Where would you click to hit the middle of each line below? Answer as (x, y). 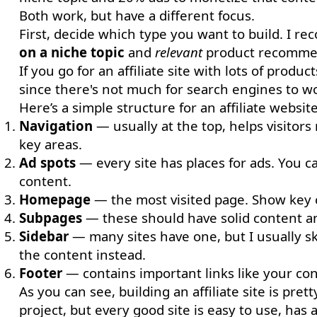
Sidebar (44, 236)
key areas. (50, 144)
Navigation (56, 126)
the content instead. (82, 254)
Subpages (50, 218)
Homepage (54, 199)
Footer (40, 273)
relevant (178, 52)
